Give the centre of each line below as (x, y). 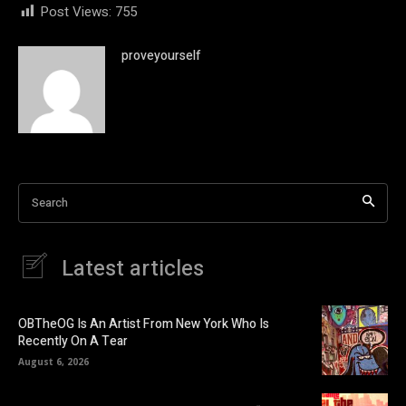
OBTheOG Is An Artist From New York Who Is (144, 324)
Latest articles (133, 268)
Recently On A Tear (73, 342)
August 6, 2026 (53, 362)
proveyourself (161, 55)
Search (50, 202)
